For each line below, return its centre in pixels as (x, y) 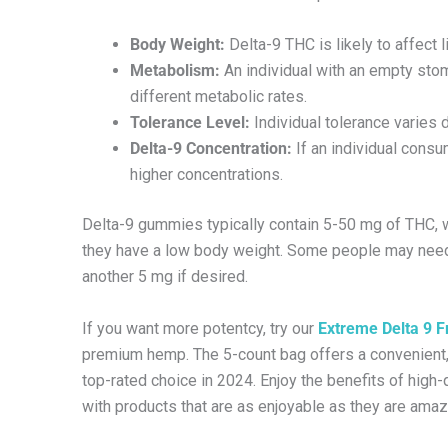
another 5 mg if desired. (165, 277)
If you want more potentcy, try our (200, 328)
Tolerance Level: (190, 123)
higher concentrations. (206, 175)
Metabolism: (175, 71)
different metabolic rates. (218, 97)
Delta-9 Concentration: (211, 149)
